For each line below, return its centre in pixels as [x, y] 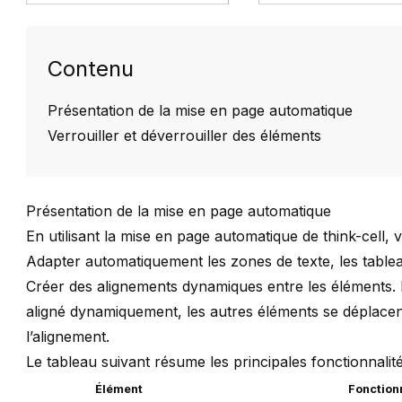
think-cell [354, 236]
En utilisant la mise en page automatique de [175, 236]
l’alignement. [68, 337]
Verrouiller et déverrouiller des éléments [185, 136]
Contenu [91, 69]
